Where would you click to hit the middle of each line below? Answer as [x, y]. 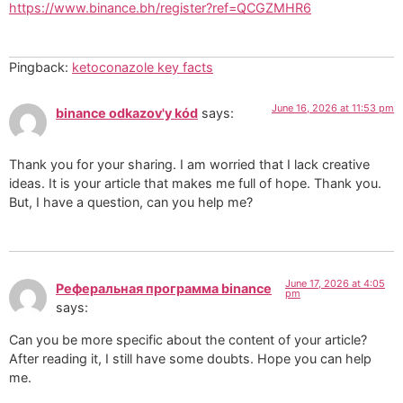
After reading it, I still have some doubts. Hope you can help [190, 358]
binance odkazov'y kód [127, 113]
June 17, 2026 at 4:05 [335, 284]
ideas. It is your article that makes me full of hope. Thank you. [195, 183]
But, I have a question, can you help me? [131, 201]
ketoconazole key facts [143, 67]
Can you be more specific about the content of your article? [188, 339]
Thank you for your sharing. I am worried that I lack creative [189, 164]
